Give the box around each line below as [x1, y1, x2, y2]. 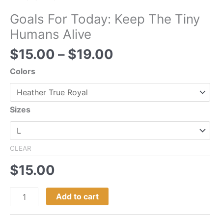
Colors [10, 66, 35, 77]
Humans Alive [10, 26, 91, 42]
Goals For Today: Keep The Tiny [10, 11, 200, 27]
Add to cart [56, 192, 99, 202]
